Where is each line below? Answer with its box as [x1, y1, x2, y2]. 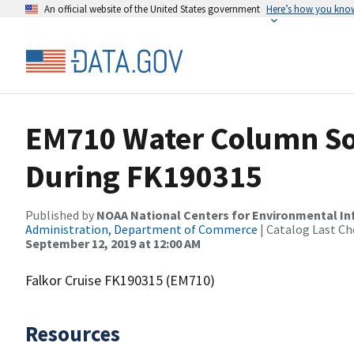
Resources [25, 320, 120, 347]
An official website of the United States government [44, 2, 260, 15]
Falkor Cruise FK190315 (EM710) [25, 271, 215, 289]
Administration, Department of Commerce [25, 221, 258, 237]
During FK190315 [25, 156, 262, 196]
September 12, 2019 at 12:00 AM [25, 235, 201, 251]
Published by [25, 207, 96, 223]
